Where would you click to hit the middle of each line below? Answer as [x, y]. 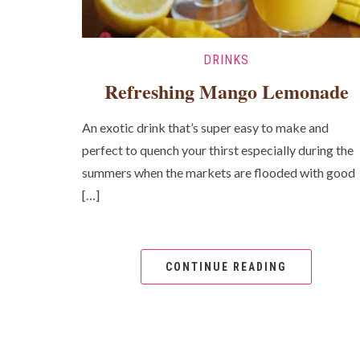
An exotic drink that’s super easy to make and [205, 128]
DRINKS [227, 60]
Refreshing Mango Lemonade [226, 92]
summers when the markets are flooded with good [219, 173]
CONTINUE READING [227, 267]
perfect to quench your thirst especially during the [218, 150]
